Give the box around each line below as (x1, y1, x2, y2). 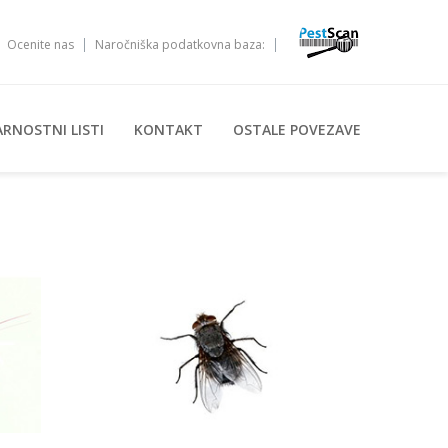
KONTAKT (134, 119, 203, 139)
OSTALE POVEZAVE (233, 119, 361, 139)
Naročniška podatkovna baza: (95, 36, 265, 54)
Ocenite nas (7, 36, 74, 54)
